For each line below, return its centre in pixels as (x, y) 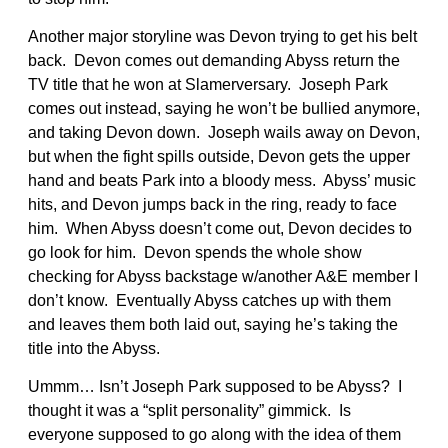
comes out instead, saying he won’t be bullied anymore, (224, 108)
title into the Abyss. (94, 348)
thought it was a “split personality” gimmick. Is (189, 410)
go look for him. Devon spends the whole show (195, 252)
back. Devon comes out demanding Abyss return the (214, 60)
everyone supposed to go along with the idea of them (214, 434)
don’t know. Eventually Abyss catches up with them (209, 300)
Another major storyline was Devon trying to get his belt (222, 36)
